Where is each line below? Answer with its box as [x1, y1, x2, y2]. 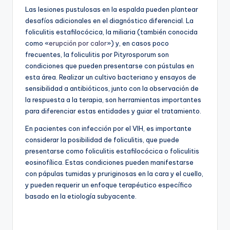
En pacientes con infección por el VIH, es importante [25, 124, 191, 133]
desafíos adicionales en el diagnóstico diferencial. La [25, 16, 194, 25]
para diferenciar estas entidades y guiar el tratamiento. [25, 107, 201, 116]
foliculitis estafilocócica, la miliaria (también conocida [25, 28, 198, 36]
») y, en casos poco [107, 39, 169, 48]
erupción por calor [49, 39, 107, 48]
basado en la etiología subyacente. [25, 192, 137, 201]
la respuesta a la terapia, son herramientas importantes [25, 95, 201, 104]
